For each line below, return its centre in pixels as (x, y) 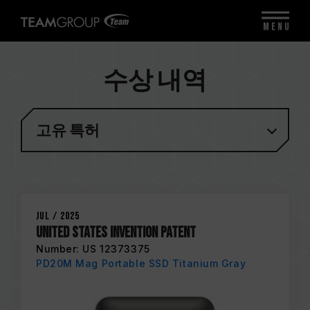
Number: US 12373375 (93, 249)
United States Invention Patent (116, 233)
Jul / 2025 (58, 216)
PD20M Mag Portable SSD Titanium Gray (141, 263)
